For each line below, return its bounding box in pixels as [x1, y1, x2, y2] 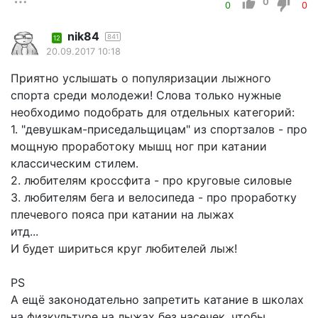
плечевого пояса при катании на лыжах [11, 207, 234, 222]
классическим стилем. [11, 156, 138, 171]
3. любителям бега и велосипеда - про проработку [11, 190, 297, 205]
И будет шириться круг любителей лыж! [11, 241, 237, 256]
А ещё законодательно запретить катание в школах [11, 292, 304, 307]
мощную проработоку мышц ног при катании [11, 139, 267, 154]
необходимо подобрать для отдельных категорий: [11, 105, 295, 120]
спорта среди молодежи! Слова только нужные [11, 88, 281, 103]
